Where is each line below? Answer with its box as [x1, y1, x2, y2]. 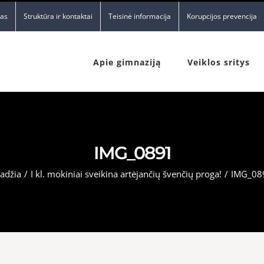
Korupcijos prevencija [187, 11, 257, 21]
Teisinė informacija [108, 11, 171, 21]
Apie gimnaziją [93, 57, 161, 68]
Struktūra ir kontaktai [24, 11, 93, 21]
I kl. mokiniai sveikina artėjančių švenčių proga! [31, 167, 222, 180]
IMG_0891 [94, 141, 170, 164]
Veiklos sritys [187, 57, 250, 68]
